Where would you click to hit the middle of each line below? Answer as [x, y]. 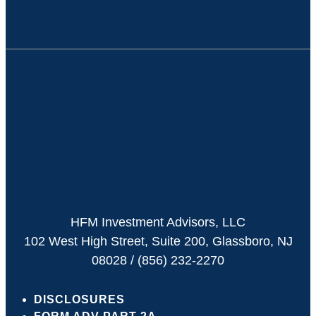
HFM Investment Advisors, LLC [158, 222]
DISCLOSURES [79, 299]
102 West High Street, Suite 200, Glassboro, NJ [158, 241]
